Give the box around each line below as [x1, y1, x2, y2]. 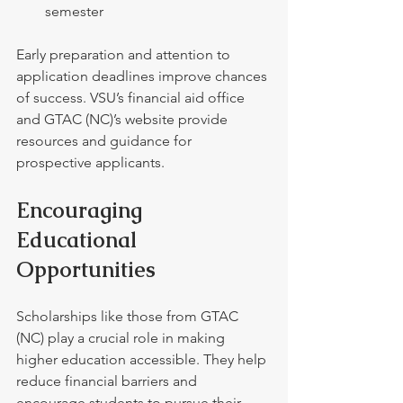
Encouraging [16, 196, 148, 224]
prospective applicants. [16, 154, 165, 171]
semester [45, 3, 103, 20]
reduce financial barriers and [16, 372, 201, 390]
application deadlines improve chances [16, 67, 271, 85]
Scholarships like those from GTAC [16, 308, 242, 325]
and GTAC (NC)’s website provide [16, 111, 231, 128]
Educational [16, 226, 142, 254]
